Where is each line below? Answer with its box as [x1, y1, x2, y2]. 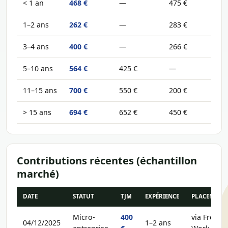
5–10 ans [23, 64, 53, 73]
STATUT [73, 192, 94, 200]
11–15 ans [23, 85, 57, 95]
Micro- [73, 212, 95, 222]
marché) [17, 167, 59, 181]
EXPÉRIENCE [145, 192, 179, 200]
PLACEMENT [191, 192, 226, 200]
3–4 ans [23, 42, 49, 51]
